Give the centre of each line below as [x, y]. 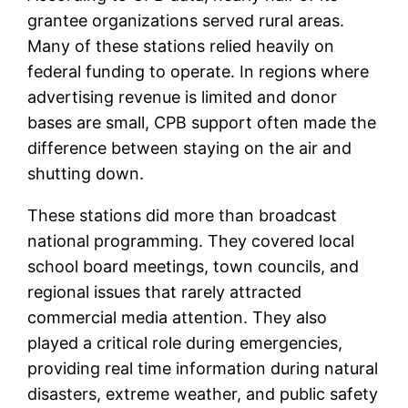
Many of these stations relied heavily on [181, 46]
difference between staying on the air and [190, 148]
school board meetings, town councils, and [194, 267]
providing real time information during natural [203, 369]
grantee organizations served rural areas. [186, 21]
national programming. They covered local [191, 241]
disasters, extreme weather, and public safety [203, 394]
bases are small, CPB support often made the [202, 123]
